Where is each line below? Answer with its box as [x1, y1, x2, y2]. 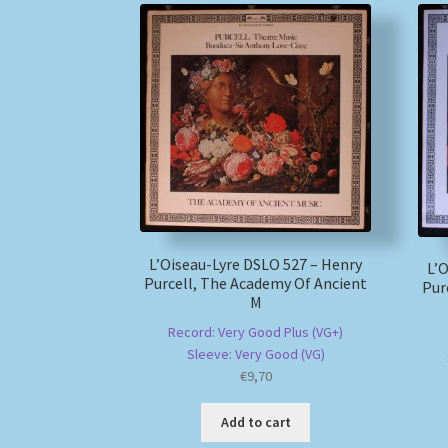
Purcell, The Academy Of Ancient [144, 273, 368, 294]
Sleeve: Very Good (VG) [186, 344, 325, 363]
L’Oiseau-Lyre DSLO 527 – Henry [149, 254, 363, 275]
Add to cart [220, 413, 291, 432]
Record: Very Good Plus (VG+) [168, 322, 344, 341]
